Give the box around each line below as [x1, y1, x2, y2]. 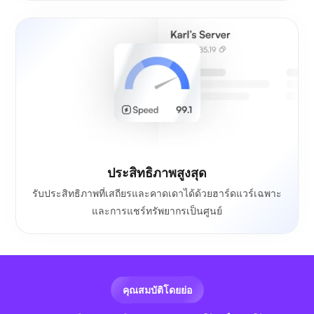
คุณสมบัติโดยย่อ [122, 283, 192, 296]
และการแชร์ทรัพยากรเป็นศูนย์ [92, 204, 222, 217]
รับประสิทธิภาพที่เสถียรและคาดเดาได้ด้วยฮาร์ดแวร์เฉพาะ [32, 186, 282, 199]
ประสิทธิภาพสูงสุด [107, 164, 207, 180]
